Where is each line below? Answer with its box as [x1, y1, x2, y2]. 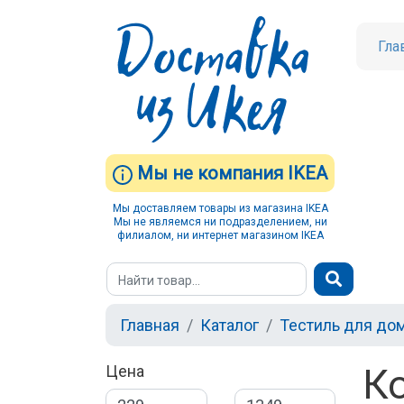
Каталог [200, 316, 259, 335]
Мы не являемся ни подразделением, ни [113, 216, 327, 229]
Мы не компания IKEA [133, 162, 327, 185]
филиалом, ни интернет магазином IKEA [116, 229, 324, 243]
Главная [120, 316, 179, 335]
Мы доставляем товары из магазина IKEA [112, 202, 328, 216]
